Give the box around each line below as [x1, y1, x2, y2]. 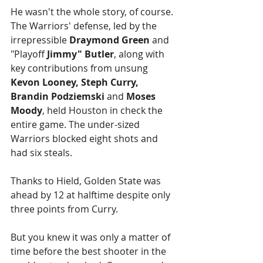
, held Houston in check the [42, 104, 165, 117]
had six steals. [11, 146, 72, 160]
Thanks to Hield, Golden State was [11, 174, 163, 188]
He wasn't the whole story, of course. [11, 5, 176, 19]
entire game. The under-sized [11, 118, 142, 131]
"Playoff [11, 48, 47, 61]
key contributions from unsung [11, 62, 150, 75]
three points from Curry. [11, 203, 118, 216]
